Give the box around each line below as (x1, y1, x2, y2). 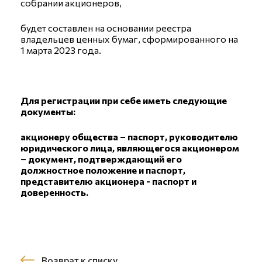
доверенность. (20, 187, 88, 198)
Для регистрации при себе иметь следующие (20, 95, 227, 106)
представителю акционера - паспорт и (20, 175, 196, 187)
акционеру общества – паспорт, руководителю (20, 131, 238, 142)
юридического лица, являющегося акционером (20, 142, 239, 153)
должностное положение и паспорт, (20, 164, 185, 175)
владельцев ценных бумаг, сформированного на (20, 33, 238, 44)
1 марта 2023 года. (20, 44, 101, 56)
